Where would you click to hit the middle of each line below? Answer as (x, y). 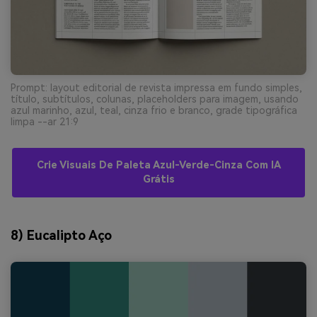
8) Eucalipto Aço (61, 235)
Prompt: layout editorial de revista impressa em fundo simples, (156, 88)
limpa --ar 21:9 (45, 122)
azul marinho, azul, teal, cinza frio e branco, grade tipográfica (154, 111)
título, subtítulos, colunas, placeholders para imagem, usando (155, 99)
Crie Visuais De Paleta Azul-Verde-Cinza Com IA (158, 166)
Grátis (158, 180)
